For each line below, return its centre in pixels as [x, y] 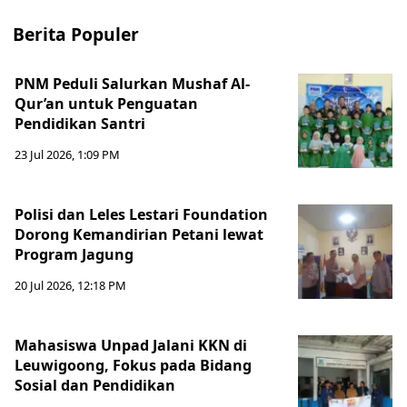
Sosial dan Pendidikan [95, 386]
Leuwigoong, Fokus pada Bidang [133, 366]
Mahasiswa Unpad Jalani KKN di [131, 346]
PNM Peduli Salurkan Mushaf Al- [132, 84]
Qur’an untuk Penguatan [106, 104]
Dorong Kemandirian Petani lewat [139, 235]
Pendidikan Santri [80, 124]
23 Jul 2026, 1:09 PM [67, 155]
